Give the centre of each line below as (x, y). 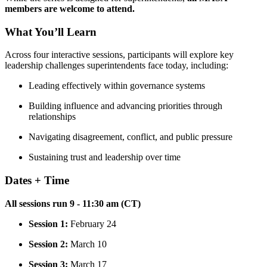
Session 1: (48, 223)
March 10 (87, 244)
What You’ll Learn (51, 32)
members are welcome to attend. (70, 8)
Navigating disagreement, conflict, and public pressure (131, 137)
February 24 (92, 223)
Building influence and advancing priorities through (125, 106)
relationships (52, 117)
